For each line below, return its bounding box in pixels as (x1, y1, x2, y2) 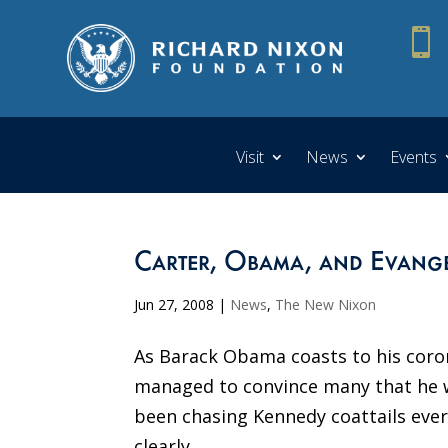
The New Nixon (275, 294, 377, 314)
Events (390, 145, 437, 168)
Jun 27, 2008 (134, 294, 215, 314)
